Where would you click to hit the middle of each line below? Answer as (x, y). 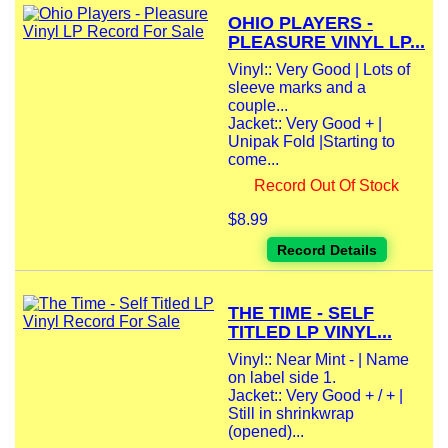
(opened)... (266, 432)
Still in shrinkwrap (291, 414)
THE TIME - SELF (301, 313)
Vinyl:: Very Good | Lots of (319, 70)
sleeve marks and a (297, 88)
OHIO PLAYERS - (300, 23)
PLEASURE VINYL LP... (326, 42)
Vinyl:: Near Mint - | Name (318, 360)
